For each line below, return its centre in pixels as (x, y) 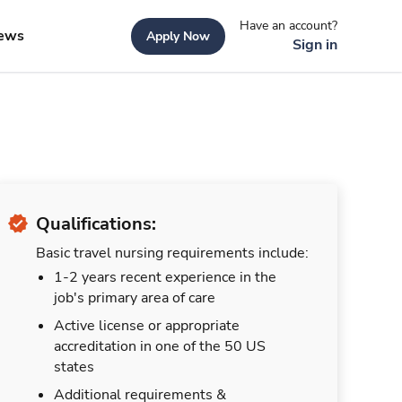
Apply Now (178, 36)
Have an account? (288, 25)
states (74, 367)
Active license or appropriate (147, 326)
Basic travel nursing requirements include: (172, 253)
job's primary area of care (135, 298)
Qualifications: (96, 224)
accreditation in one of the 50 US (160, 346)
